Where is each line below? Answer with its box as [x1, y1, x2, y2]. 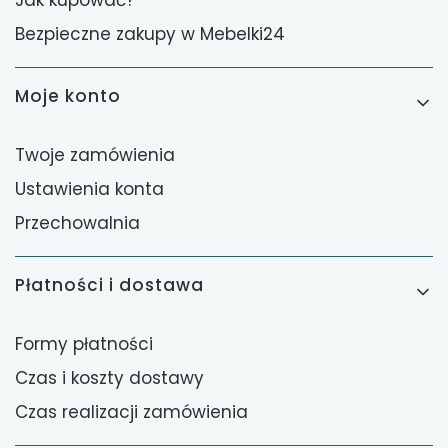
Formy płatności [15, 331, 153, 356]
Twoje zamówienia [15, 142, 175, 167]
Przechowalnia [15, 210, 140, 235]
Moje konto [15, 83, 121, 108]
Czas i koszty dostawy [15, 365, 204, 390]
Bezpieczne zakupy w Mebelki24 [15, 21, 285, 46]
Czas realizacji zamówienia [15, 399, 248, 424]
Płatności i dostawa [15, 272, 204, 297]
